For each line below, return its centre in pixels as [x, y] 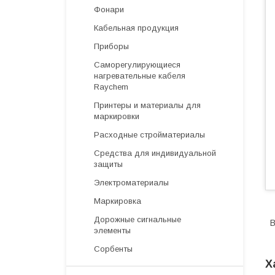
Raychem [111, 87]
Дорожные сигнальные [137, 219]
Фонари [109, 10]
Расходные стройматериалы [149, 135]
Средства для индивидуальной [155, 153]
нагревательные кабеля [140, 76]
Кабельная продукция [136, 28]
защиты [108, 164]
